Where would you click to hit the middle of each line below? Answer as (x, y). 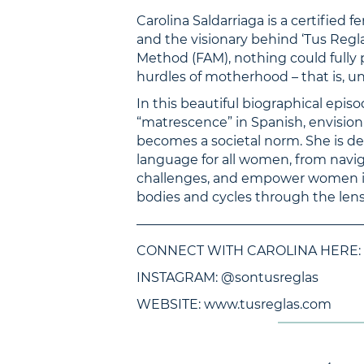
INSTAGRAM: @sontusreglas (227, 277)
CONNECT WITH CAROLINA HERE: (249, 251)
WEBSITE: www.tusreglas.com (234, 304)
